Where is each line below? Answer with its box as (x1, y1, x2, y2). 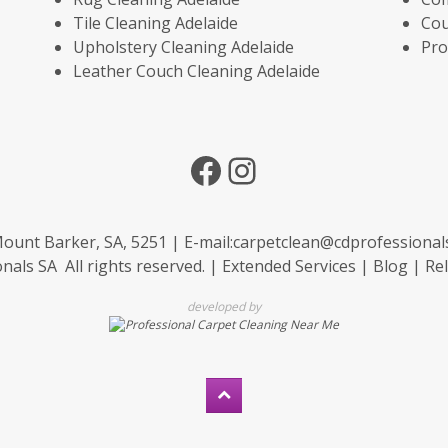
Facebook (187, 144, 348, 194)
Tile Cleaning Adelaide (72, 12, 238, 34)
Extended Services (221, 255, 356, 277)
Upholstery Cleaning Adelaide (72, 36, 294, 58)
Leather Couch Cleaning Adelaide (72, 60, 320, 82)
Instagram (223, 144, 395, 194)
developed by (187, 298, 261, 315)
